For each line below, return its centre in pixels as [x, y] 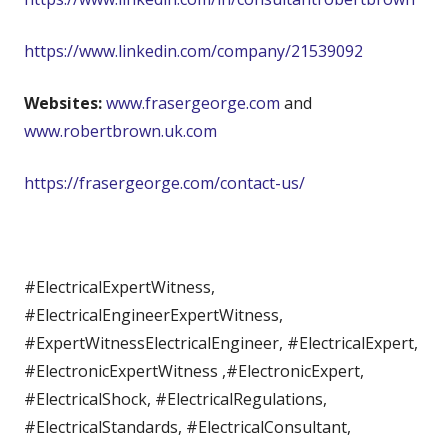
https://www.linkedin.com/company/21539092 [193, 50]
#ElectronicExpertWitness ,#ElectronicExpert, [194, 370]
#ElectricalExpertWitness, [119, 286]
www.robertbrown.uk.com [120, 130]
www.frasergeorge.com [193, 102]
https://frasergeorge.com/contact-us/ [164, 182]
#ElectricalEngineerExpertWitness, [153, 314]
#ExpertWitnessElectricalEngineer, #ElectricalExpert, [221, 342]
